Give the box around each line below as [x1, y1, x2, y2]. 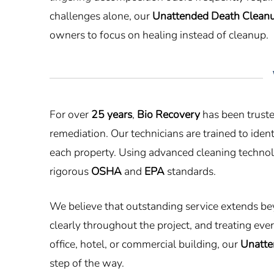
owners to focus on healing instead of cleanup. [50, 27, 268, 42]
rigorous [49, 163, 91, 179]
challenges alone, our [50, 8, 152, 23]
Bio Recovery [136, 106, 200, 122]
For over [49, 106, 91, 122]
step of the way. [49, 255, 124, 270]
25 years [91, 106, 132, 122]
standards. [164, 163, 216, 179]
